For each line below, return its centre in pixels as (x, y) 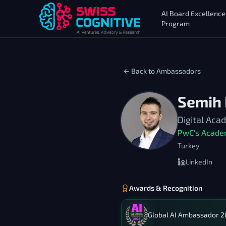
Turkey (188, 146)
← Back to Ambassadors (162, 71)
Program (176, 23)
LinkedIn (199, 162)
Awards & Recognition (166, 188)
